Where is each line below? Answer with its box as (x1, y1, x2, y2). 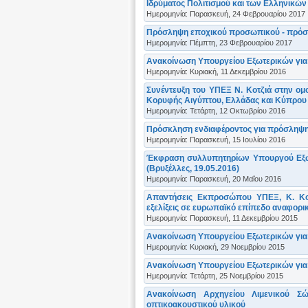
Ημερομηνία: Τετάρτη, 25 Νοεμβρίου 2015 (146, 271, 283, 280)
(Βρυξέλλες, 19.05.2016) (146, 163, 239, 173)
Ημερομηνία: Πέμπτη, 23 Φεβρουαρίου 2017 (146, 38, 292, 47)
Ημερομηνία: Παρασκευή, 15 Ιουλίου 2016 (146, 135, 285, 144)
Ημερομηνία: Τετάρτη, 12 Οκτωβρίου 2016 (146, 106, 285, 115)
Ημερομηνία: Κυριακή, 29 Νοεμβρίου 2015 (146, 242, 285, 251)
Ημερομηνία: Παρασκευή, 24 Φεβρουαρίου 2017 (146, 9, 305, 18)
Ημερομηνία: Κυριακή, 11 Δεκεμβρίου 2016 (146, 67, 286, 76)
